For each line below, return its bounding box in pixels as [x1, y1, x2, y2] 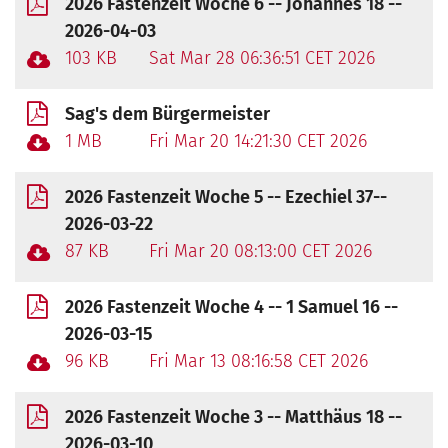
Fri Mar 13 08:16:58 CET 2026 [149, 349, 368, 372]
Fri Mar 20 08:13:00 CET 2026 [149, 239, 372, 262]
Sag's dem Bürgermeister [65, 102, 270, 125]
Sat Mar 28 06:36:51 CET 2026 [149, 46, 375, 69]
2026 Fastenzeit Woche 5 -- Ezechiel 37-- [65, 185, 387, 208]
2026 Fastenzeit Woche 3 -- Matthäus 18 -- [65, 405, 402, 428]
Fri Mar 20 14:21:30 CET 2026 [149, 129, 367, 152]
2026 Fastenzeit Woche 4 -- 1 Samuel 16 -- [65, 295, 398, 318]
